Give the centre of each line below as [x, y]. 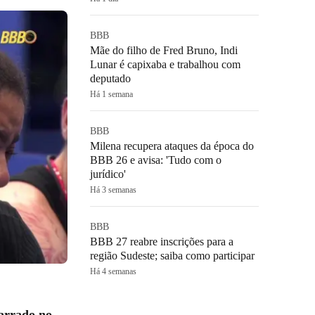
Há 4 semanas [113, 271]
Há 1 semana [111, 94]
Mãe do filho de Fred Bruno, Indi [164, 50]
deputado [110, 78]
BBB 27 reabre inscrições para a [162, 242]
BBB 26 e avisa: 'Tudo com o [156, 160]
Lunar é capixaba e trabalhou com [165, 64]
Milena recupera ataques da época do [172, 146]
